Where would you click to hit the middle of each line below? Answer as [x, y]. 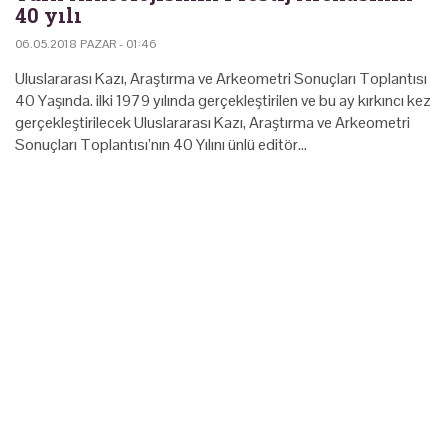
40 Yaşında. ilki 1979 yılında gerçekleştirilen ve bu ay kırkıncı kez [223, 100]
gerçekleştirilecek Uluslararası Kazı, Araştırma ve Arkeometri [212, 122]
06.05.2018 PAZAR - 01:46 [86, 43]
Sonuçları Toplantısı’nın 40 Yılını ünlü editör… [161, 144]
